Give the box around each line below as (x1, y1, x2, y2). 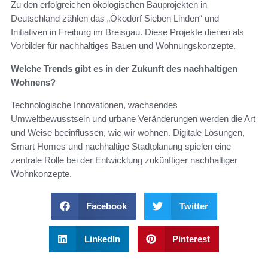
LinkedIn (84, 234, 120, 245)
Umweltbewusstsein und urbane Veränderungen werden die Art (11, 114, 255, 124)
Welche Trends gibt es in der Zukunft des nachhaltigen (11, 63, 237, 74)
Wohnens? (11, 77, 56, 88)
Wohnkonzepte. (11, 169, 72, 179)
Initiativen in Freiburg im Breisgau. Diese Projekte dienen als (11, 27, 244, 38)
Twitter (179, 201, 208, 212)
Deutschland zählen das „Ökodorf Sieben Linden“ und (11, 13, 219, 24)
